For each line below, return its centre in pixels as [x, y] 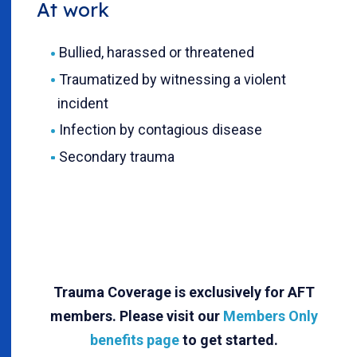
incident [83, 103]
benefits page [135, 339]
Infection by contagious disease [160, 130]
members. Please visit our [137, 316]
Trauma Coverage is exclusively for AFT [184, 292]
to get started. [229, 339]
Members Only [271, 316]
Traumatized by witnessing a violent [172, 79]
